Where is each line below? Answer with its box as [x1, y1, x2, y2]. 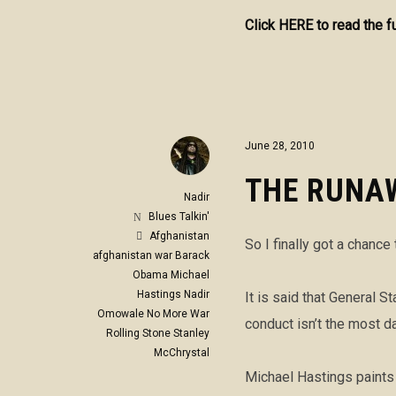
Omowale [97, 308, 144, 321]
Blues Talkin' [148, 210, 209, 224]
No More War [147, 308, 209, 321]
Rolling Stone [106, 327, 171, 340]
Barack [175, 249, 209, 263]
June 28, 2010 [245, 140, 315, 153]
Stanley [173, 327, 209, 340]
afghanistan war [93, 249, 172, 263]
